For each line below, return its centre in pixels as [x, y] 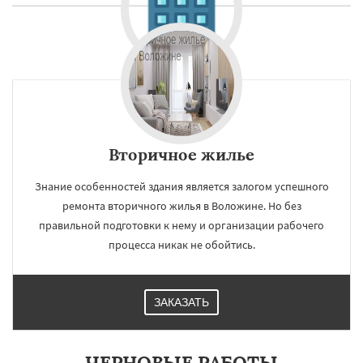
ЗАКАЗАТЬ [181, 302]
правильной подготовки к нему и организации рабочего [181, 225]
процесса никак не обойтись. [181, 244]
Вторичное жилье [181, 154]
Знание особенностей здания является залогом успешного [181, 186]
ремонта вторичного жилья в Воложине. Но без [181, 205]
